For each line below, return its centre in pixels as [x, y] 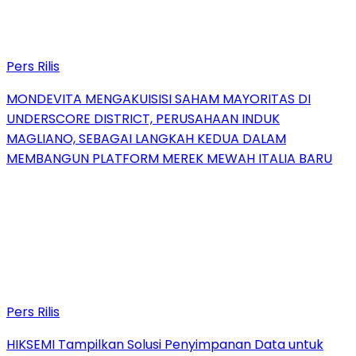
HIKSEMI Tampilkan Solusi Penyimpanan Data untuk [165, 344]
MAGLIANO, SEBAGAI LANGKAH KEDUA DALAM [146, 138]
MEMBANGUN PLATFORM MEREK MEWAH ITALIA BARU [169, 158]
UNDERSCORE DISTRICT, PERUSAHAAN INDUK [143, 118]
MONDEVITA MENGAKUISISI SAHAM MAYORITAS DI [159, 99]
